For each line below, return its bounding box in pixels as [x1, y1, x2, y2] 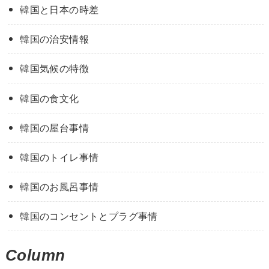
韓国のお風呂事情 [20, 181, 99, 193]
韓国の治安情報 [20, 34, 89, 45]
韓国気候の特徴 [20, 63, 89, 74]
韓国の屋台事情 [20, 122, 89, 133]
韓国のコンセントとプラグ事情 [20, 211, 158, 222]
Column [5, 246, 65, 264]
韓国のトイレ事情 [20, 151, 99, 163]
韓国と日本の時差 [20, 4, 99, 15]
